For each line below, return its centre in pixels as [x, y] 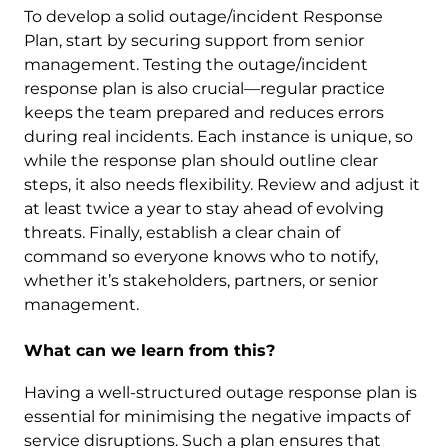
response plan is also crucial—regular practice [204, 88]
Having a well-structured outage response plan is [220, 392]
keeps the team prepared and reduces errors [204, 112]
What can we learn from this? [149, 350]
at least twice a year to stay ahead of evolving [204, 208]
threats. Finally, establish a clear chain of [182, 232]
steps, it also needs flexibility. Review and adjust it [222, 184]
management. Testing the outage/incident [196, 64]
